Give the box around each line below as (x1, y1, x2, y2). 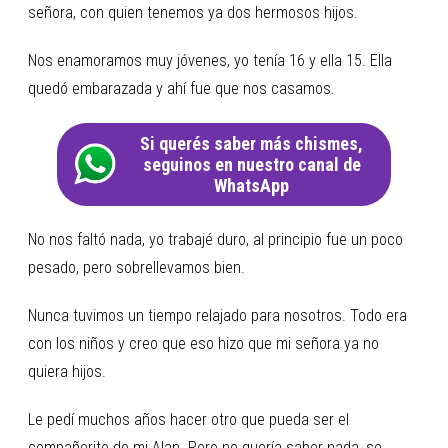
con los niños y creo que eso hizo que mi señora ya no (28, 333, 379, 353)
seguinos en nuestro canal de (142, 153, 361, 175)
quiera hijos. (28, 361, 106, 381)
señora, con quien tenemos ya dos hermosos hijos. (28, 2, 358, 22)
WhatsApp (214, 174, 289, 196)
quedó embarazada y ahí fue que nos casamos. (28, 78, 335, 98)
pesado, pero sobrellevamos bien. (28, 257, 245, 277)
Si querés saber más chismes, (140, 132, 363, 154)
